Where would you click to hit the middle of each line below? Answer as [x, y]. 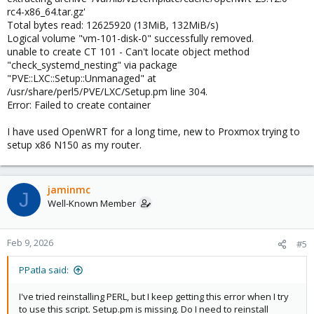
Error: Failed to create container [79, 105]
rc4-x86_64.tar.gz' [46, 12]
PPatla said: [44, 270]
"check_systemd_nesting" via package [92, 65]
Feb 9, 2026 [30, 243]
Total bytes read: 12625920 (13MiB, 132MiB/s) [113, 25]
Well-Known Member [92, 203]
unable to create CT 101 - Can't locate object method [128, 52]
